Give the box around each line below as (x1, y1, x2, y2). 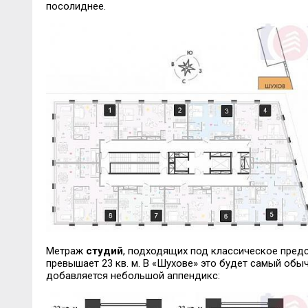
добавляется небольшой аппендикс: (45, 269, 220, 283)
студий (85, 245, 123, 258)
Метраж (45, 245, 86, 258)
